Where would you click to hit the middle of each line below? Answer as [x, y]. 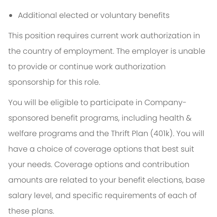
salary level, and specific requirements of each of [102, 196]
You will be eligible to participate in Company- [97, 103]
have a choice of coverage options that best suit [101, 149]
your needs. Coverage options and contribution [99, 165]
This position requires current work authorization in [104, 36]
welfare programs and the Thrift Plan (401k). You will [106, 134]
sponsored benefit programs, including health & [100, 118]
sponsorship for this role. [54, 82]
